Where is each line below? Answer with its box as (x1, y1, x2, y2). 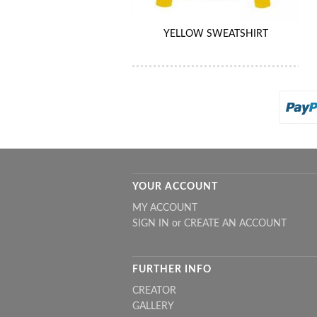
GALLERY (132, 301, 174, 312)
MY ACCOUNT (132, 203, 197, 214)
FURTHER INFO (132, 265, 212, 275)
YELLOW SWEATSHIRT (163, 28, 268, 39)
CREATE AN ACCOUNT (184, 219, 287, 229)
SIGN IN (132, 219, 169, 229)
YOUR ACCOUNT (132, 182, 218, 192)
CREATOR (132, 286, 176, 296)
